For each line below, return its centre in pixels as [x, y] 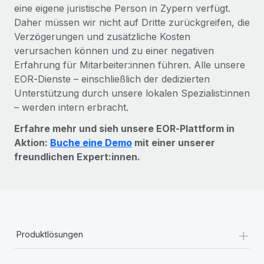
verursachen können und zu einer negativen [114, 50]
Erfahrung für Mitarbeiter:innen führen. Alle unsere [130, 65]
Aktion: [32, 142]
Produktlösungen [50, 234]
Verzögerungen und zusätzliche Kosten [102, 36]
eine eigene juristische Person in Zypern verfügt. [122, 8]
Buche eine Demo [91, 142]
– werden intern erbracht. [71, 107]
